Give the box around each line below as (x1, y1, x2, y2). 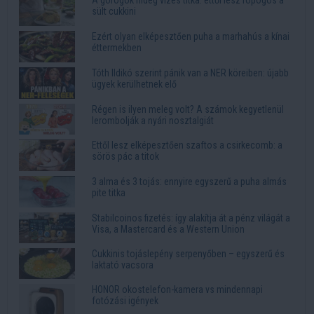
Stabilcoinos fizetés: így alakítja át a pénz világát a (92, 212, 290, 224)
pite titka (92, 187, 125, 199)
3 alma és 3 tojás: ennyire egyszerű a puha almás (92, 176, 287, 188)
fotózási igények (92, 295, 158, 307)
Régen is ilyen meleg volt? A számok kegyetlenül (92, 103, 284, 115)
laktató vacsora (92, 259, 153, 271)
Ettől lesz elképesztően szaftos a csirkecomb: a (92, 139, 282, 151)
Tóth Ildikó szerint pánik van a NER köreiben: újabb (92, 67, 289, 78)
